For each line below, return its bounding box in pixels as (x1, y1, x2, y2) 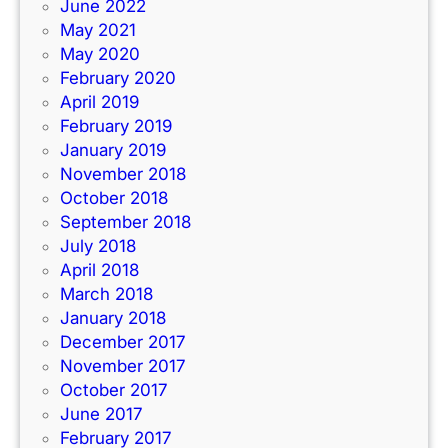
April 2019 (60, 92, 139, 113)
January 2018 (60, 308, 166, 329)
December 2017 (60, 332, 185, 353)
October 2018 (60, 188, 168, 209)
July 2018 (60, 236, 136, 257)
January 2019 (60, 140, 166, 161)
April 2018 (60, 260, 139, 281)
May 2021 (60, 20, 136, 41)
